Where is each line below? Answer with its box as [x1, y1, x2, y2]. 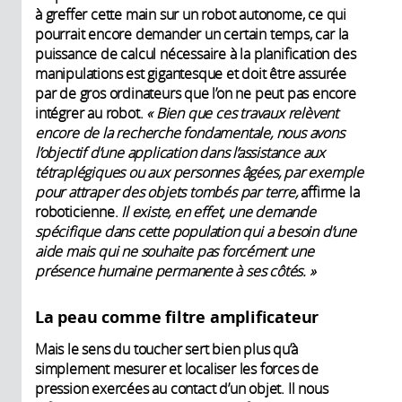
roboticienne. [35, 202, 122, 223]
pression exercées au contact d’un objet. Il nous [35, 379, 328, 399]
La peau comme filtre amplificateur [35, 306, 319, 329]
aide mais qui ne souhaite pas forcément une [35, 241, 314, 262]
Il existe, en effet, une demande [121, 202, 316, 223]
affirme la [297, 182, 360, 203]
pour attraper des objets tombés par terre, [35, 182, 298, 203]
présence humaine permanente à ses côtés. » [35, 261, 316, 282]
